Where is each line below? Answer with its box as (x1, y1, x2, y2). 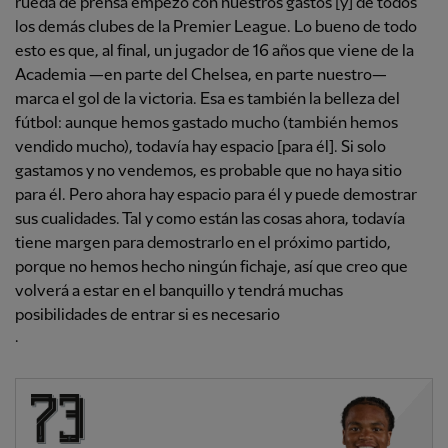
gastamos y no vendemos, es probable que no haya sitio (15, 163, 402, 181)
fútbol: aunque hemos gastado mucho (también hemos (15, 115, 398, 133)
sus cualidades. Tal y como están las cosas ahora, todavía (15, 211, 405, 229)
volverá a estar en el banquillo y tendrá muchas (15, 283, 343, 301)
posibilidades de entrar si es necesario (15, 307, 280, 325)
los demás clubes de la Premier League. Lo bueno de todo (15, 19, 417, 37)
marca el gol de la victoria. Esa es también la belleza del (15, 91, 400, 109)
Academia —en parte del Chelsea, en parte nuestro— (15, 67, 387, 85)
